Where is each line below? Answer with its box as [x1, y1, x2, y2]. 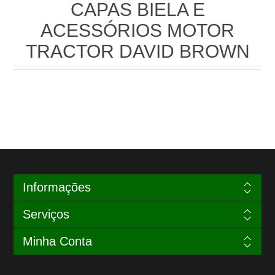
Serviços [22, 207, 69, 221]
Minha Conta [22, 234, 92, 248]
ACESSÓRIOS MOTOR [41, 20, 234, 41]
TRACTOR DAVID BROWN [25, 41, 250, 61]
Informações [22, 180, 91, 194]
